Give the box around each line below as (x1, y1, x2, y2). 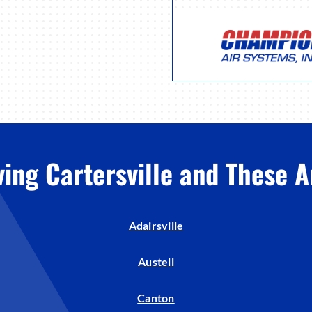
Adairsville (128, 219, 184, 233)
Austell (138, 255, 174, 269)
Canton (137, 291, 175, 305)
